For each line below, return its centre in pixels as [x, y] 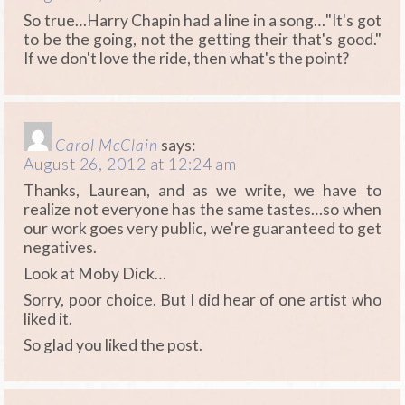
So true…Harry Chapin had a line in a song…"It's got [202, 20]
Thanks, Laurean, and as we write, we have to [202, 191]
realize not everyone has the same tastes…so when [202, 210]
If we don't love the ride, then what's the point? [187, 58]
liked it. [48, 318]
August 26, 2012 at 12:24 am [131, 165]
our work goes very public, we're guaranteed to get [202, 229]
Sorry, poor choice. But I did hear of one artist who [202, 299]
